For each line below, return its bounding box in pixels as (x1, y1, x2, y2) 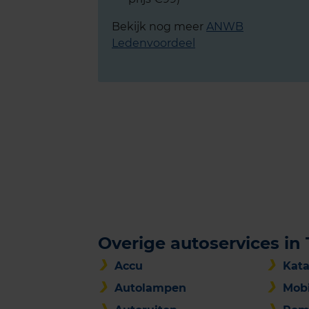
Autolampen (114, 281, 186, 295)
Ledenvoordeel (112, 36, 195, 50)
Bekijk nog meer (112, 19, 206, 33)
